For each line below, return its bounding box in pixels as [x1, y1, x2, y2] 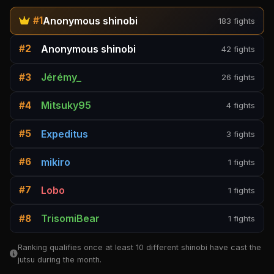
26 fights [221, 72, 255, 83]
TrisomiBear [40, 212, 100, 225]
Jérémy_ [40, 71, 81, 84]
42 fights [221, 43, 255, 54]
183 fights [218, 15, 255, 26]
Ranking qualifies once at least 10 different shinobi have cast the [18, 243, 261, 253]
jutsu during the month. [18, 255, 102, 265]
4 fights [226, 100, 255, 111]
